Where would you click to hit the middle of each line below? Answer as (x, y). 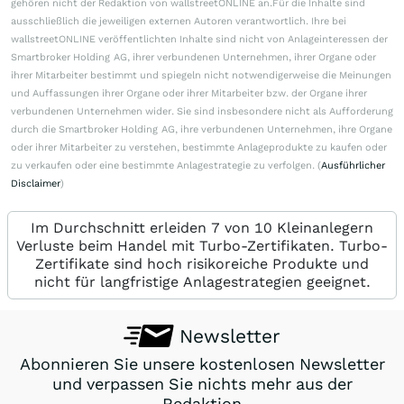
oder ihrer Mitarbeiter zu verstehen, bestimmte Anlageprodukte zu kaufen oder (199, 148)
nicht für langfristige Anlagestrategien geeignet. (202, 282)
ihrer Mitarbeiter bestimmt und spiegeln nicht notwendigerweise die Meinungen (201, 76)
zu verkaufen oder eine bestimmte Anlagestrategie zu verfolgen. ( (166, 166)
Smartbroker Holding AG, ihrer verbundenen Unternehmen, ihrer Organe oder (193, 58)
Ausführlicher (353, 166)
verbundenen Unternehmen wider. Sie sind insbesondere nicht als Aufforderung (202, 112)
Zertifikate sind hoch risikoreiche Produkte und (202, 264)
